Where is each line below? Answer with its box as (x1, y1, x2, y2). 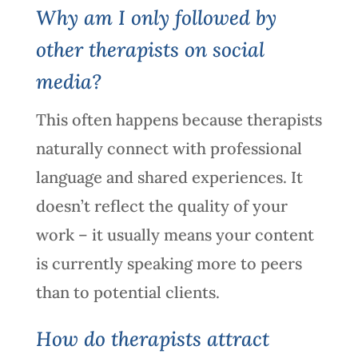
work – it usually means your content (35, 224, 314, 245)
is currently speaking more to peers (35, 253, 302, 273)
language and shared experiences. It (35, 166, 303, 187)
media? (35, 68, 101, 94)
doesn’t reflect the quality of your (35, 195, 288, 216)
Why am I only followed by (35, 4, 276, 30)
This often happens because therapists (35, 109, 322, 129)
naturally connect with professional (35, 137, 302, 158)
